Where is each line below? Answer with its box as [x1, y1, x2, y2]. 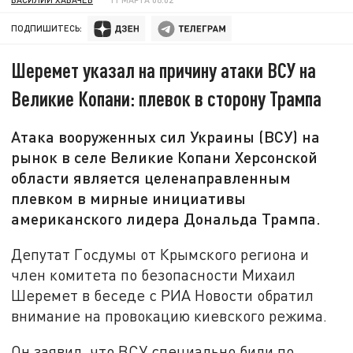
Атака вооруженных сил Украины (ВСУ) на [11, 127, 321, 147]
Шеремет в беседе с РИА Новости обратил [11, 285, 314, 304]
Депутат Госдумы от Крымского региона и [11, 244, 310, 263]
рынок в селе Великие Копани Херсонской [11, 147, 318, 167]
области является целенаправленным [11, 168, 292, 188]
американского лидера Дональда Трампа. [11, 209, 321, 229]
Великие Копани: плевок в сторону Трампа [11, 86, 322, 111]
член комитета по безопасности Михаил [11, 265, 296, 284]
